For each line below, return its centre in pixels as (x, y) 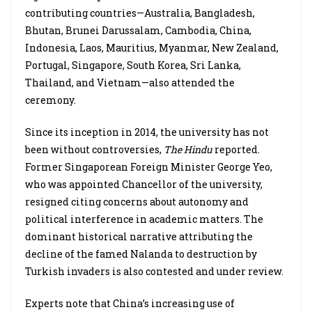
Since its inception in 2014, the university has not (147, 132)
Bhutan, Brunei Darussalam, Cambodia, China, (138, 30)
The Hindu (189, 149)
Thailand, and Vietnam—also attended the (130, 83)
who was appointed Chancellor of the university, (144, 184)
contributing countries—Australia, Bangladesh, (140, 13)
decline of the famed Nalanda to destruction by (141, 254)
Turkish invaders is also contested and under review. (154, 271)
